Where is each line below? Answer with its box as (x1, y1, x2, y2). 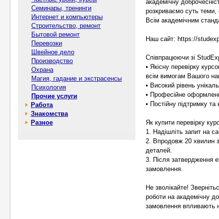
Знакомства (31, 110, 68, 117)
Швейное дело (31, 48, 74, 56)
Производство (31, 57, 73, 65)
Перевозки (31, 40, 62, 47)
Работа (31, 101, 53, 109)
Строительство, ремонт (31, 22, 101, 29)
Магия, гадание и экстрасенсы (31, 75, 122, 82)
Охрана (31, 66, 53, 73)
